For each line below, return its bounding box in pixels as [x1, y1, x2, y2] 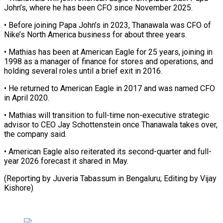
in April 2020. [4, 93, 49, 103]
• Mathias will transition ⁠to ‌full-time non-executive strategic [4, 110, 209, 120]
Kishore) [4, 183, 33, 193]
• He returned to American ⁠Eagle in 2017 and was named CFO [4, 83, 215, 93]
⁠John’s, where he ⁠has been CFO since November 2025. [4, 2, 193, 12]
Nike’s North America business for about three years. [4, 29, 187, 39]
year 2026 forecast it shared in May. [4, 156, 128, 166]
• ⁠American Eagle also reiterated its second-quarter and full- [4, 146, 212, 156]
